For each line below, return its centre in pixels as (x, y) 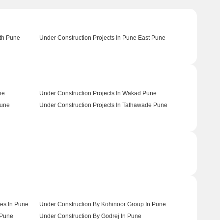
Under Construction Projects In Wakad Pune (98, 93)
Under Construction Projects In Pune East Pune (102, 38)
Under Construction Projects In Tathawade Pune (103, 105)
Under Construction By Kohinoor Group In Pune (102, 204)
